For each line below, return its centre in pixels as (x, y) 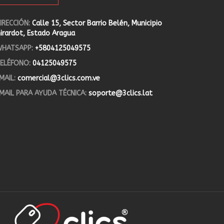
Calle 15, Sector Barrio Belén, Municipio (97, 23)
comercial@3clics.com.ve (59, 78)
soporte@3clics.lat (120, 93)
